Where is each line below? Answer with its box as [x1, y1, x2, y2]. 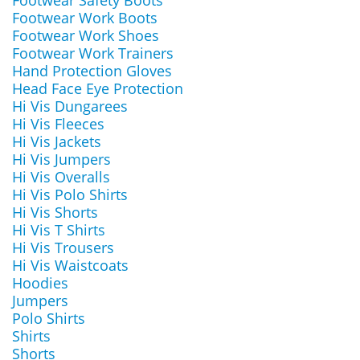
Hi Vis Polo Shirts [12, 185, 128, 204]
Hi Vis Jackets [12, 132, 101, 151]
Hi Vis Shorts [12, 202, 98, 222]
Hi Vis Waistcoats [12, 256, 129, 275]
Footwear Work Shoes [12, 26, 159, 45]
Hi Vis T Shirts [12, 220, 105, 239]
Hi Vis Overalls [12, 167, 110, 186]
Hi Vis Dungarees [12, 96, 128, 116]
